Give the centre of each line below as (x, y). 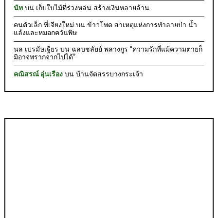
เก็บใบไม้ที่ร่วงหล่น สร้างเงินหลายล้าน (93, 9)
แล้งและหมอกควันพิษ (45, 33)
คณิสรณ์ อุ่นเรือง (38, 74)
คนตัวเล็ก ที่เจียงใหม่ (44, 25)
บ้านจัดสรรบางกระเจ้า (110, 74)
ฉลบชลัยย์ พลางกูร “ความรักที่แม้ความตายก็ (137, 50)
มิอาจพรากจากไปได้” (45, 58)
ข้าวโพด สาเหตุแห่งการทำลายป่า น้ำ (142, 25)
